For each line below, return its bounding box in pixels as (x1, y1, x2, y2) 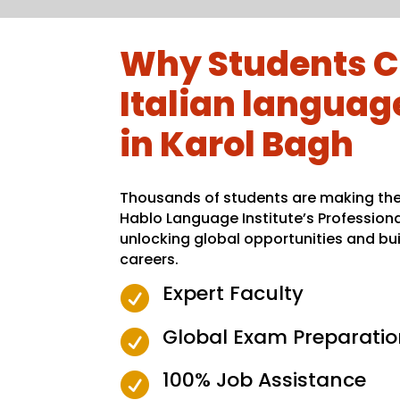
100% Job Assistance (162, 365, 366, 394)
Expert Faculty (162, 279, 304, 308)
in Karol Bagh (120, 121, 354, 169)
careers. (120, 249, 179, 271)
